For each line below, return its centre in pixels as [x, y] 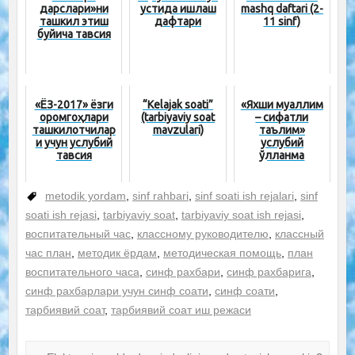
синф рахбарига [269, 272]
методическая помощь [222, 253]
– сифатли [282, 118]
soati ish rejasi [61, 215]
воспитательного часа [82, 272]
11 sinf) [282, 22]
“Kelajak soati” [178, 105]
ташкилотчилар [74, 130]
